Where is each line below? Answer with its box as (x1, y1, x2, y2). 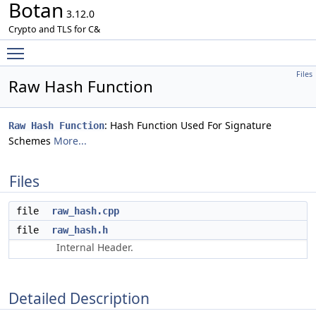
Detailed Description (8, 288, 150, 308)
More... (54, 134, 87, 147)
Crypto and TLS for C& (8, 23, 100, 35)
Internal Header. (56, 241, 133, 254)
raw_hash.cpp (51, 205, 119, 217)
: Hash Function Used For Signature (104, 119, 272, 132)
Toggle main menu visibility (31, 40, 162, 54)
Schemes (8, 134, 54, 147)
